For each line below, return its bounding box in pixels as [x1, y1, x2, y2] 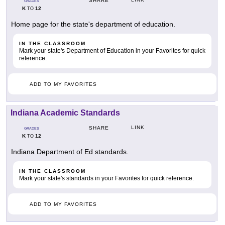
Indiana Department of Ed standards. [11, 148, 129, 156]
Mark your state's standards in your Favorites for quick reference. [19, 175, 194, 182]
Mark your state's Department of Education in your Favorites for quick [19, 47, 205, 55]
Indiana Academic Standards [11, 108, 120, 118]
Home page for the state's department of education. [11, 20, 175, 29]
